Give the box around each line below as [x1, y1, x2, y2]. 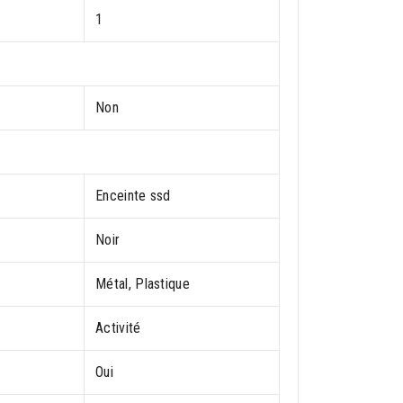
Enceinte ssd [95, 186, 171, 204]
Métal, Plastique [95, 274, 190, 292]
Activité [95, 318, 141, 336]
